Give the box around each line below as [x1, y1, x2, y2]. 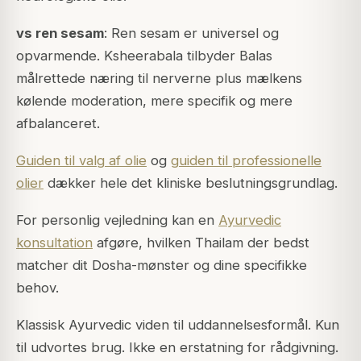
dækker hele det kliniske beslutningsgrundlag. [44, 175, 338, 192]
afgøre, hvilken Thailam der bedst [93, 234, 309, 251]
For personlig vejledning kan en [16, 212, 218, 229]
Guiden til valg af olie [16, 152, 147, 169]
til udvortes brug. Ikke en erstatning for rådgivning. [16, 339, 338, 356]
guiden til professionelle [171, 152, 322, 169]
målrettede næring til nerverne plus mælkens [16, 69, 302, 86]
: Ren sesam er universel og [104, 24, 279, 41]
